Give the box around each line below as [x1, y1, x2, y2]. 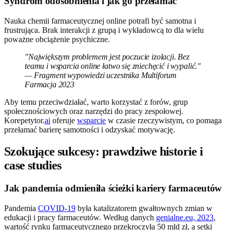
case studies [4, 158, 62, 172]
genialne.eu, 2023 [156, 213, 214, 222]
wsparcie [77, 116, 106, 125]
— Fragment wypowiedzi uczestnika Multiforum [25, 71, 177, 80]
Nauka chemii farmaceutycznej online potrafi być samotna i [4, 16, 196, 26]
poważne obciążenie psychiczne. [4, 35, 110, 44]
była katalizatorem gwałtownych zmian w [75, 203, 213, 213]
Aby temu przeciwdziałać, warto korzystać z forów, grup [4, 98, 188, 107]
